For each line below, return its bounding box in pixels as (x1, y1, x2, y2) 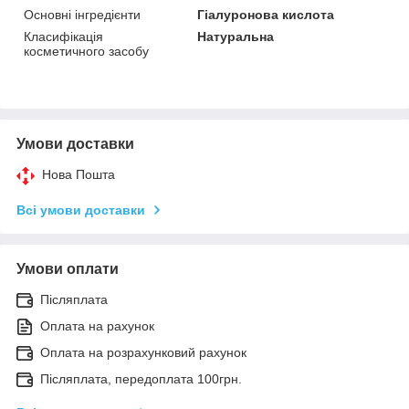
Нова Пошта (42, 167, 115, 183)
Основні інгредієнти (24, 7, 141, 23)
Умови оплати (16, 261, 119, 278)
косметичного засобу (24, 44, 149, 59)
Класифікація (24, 29, 103, 45)
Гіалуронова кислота (197, 7, 335, 23)
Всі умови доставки (16, 203, 145, 218)
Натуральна (197, 29, 275, 45)
